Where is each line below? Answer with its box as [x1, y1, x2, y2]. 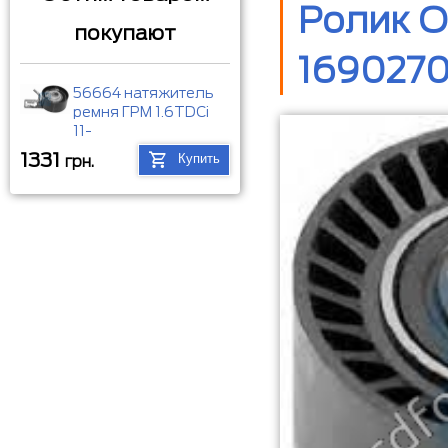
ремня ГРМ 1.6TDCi [73, 104, 209, 121]
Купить [178, 151, 220, 167]
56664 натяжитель [73, 85, 214, 102]
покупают [74, 21, 176, 46]
